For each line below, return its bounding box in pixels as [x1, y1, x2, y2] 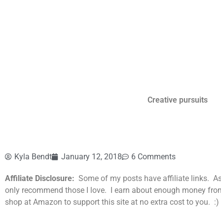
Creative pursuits [147, 95, 208, 105]
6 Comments [131, 152, 176, 161]
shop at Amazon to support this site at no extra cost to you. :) [5, 197, 219, 207]
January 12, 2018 [61, 152, 122, 161]
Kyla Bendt [14, 152, 52, 161]
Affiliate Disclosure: [5, 174, 74, 183]
